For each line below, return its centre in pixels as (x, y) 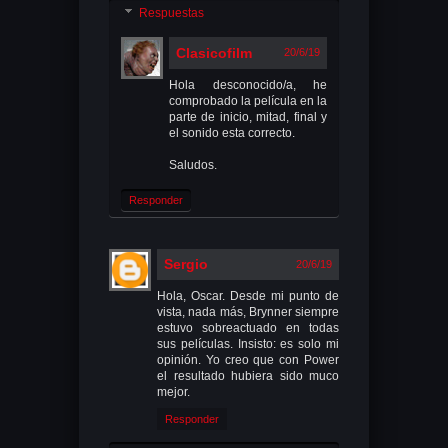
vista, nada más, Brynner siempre (248, 312)
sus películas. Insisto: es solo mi (248, 344)
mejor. (173, 392)
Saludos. (193, 165)
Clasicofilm (214, 53)
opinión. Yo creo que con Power (248, 360)
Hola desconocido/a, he (248, 85)
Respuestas (172, 13)
